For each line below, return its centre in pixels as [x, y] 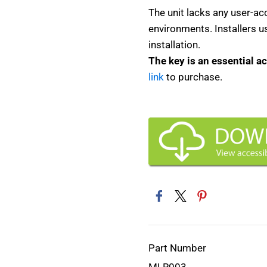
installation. [174, 45]
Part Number [177, 248]
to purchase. [193, 77]
